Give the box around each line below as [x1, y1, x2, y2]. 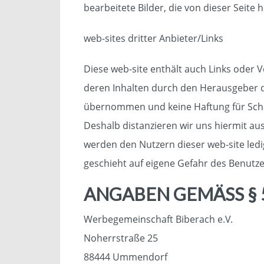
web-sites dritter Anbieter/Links [84, 32, 223, 45]
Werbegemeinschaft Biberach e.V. [84, 213, 233, 226]
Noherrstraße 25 [84, 232, 158, 245]
